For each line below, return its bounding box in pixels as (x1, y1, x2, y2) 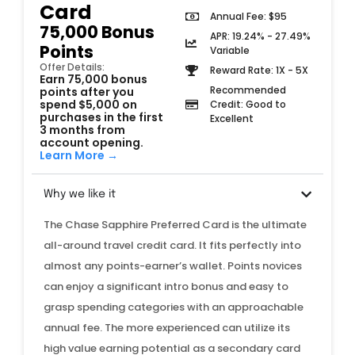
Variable (209, 43, 250, 57)
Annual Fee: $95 (209, 9, 287, 23)
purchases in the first (40, 109, 163, 126)
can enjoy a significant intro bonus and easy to (44, 279, 288, 295)
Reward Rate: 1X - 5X (209, 63, 308, 77)
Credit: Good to (209, 97, 286, 111)
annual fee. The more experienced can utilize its (44, 320, 290, 336)
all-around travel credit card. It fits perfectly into (44, 238, 301, 254)
